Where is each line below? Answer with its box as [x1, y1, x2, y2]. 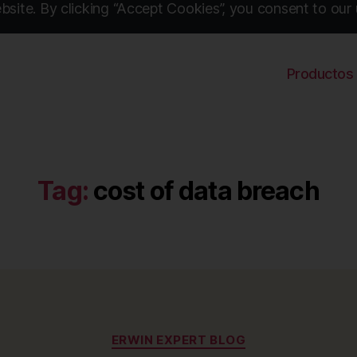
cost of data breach [92, 175, 320, 206]
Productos [286, 65, 354, 82]
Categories [178, 324, 249, 341]
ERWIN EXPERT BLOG [111, 332, 246, 347]
